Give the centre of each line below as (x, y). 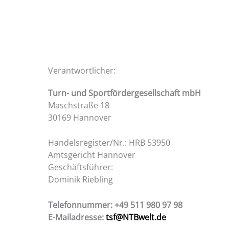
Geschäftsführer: (81, 167)
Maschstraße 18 (79, 105)
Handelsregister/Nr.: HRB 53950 (109, 143)
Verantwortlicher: (82, 70)
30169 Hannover (80, 117)
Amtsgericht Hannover (92, 155)
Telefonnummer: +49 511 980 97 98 (116, 205)
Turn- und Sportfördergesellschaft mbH (125, 93)
